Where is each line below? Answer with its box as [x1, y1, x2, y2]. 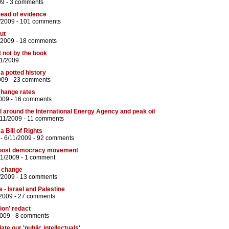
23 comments [13, 76, 51, 84]
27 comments [18, 193, 55, 200]
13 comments [20, 173, 57, 181]
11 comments [27, 115, 64, 123]
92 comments [37, 134, 74, 142]
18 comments [19, 37, 57, 45]
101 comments [20, 18, 61, 26]
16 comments [14, 96, 52, 103]
